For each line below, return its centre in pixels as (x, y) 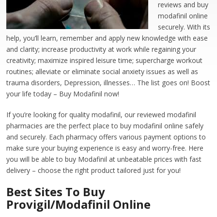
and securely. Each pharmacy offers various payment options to (106, 137)
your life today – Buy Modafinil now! (63, 94)
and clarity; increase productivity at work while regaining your (101, 49)
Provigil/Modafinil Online (79, 204)
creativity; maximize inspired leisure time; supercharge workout (105, 60)
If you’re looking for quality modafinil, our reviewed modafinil (101, 115)
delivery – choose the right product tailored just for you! (94, 170)
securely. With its (184, 27)
